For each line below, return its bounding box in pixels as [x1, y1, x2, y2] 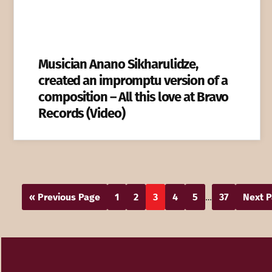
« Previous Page [29, 191, 100, 203]
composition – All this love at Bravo [38, 88, 229, 105]
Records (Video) [38, 104, 125, 121]
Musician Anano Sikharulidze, [38, 55, 199, 72]
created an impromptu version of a [38, 72, 228, 89]
